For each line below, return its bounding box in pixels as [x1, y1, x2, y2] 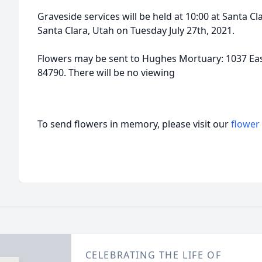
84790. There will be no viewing [37, 66, 175, 79]
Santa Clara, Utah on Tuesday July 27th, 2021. [37, 24, 235, 37]
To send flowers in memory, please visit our [37, 118, 231, 130]
